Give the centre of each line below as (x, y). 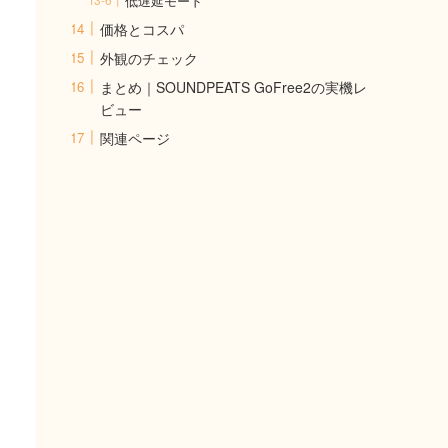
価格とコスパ (142, 28)
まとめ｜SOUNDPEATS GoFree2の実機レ (233, 86)
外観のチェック (149, 57)
